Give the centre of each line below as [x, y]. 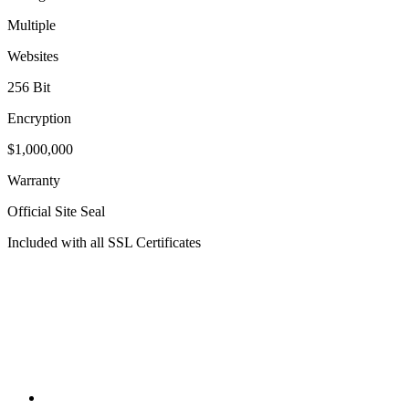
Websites [33, 57]
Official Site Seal [56, 212]
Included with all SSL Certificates [104, 243]
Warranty [34, 181]
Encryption [39, 119]
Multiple [31, 26]
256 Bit [29, 88]
